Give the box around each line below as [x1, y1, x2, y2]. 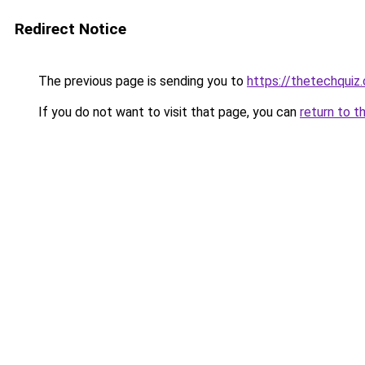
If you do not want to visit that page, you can [35, 104, 300, 120]
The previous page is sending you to [35, 73, 247, 89]
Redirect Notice [15, 20, 126, 38]
